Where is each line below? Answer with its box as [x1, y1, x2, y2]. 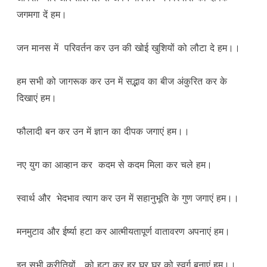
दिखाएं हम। [17, 92, 57, 104]
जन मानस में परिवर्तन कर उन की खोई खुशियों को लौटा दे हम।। [17, 42, 240, 54]
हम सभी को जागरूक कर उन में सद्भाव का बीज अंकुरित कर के [17, 75, 227, 88]
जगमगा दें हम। [17, 8, 67, 21]
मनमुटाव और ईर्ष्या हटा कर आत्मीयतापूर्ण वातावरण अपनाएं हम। [17, 225, 230, 238]
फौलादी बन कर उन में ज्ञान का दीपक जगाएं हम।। [17, 125, 190, 138]
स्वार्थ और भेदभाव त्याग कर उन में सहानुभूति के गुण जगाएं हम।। [17, 192, 239, 204]
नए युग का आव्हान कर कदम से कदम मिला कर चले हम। [17, 159, 212, 171]
